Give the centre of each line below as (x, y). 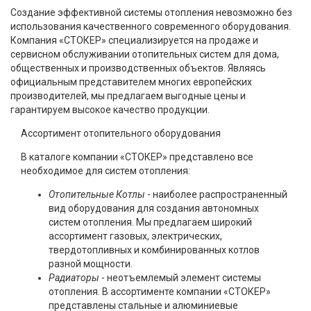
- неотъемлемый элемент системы (180, 278)
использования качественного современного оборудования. (151, 27)
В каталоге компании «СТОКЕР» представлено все (137, 157)
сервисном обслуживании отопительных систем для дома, (145, 54)
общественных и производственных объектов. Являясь (138, 68)
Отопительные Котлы (97, 195)
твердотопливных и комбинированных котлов (154, 250)
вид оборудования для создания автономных (154, 209)
